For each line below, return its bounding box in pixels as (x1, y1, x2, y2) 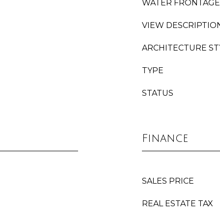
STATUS (142, 88, 173, 98)
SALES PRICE (142, 176, 194, 186)
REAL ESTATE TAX (142, 199, 213, 208)
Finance (142, 133, 188, 144)
